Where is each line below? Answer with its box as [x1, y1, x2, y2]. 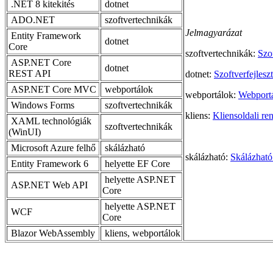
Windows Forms [9, 99, 74, 110]
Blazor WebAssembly [9, 227, 95, 238]
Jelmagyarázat [185, 27, 242, 38]
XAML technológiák [9, 115, 91, 126]
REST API [9, 68, 51, 79]
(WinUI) [9, 126, 41, 137]
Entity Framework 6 [9, 158, 88, 169]
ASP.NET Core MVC [9, 83, 96, 94]
